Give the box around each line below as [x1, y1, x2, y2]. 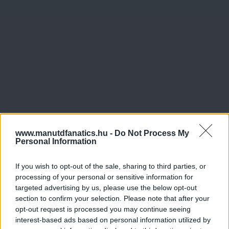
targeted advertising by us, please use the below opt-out [15, 184, 197, 192]
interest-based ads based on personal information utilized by [15, 216, 211, 224]
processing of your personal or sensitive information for [15, 173, 193, 181]
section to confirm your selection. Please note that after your [15, 194, 210, 202]
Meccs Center [8, 196, 97, 211]
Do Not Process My [114, 129, 189, 138]
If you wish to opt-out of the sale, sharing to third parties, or [15, 162, 206, 170]
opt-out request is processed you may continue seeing [15, 205, 191, 213]
